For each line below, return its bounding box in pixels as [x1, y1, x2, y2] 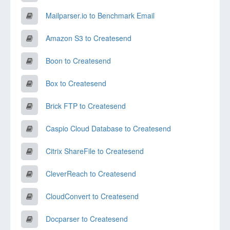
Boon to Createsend [46, 55, 111, 66]
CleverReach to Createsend [46, 168, 136, 179]
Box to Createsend [46, 78, 106, 88]
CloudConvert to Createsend [46, 191, 139, 201]
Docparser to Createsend [46, 214, 128, 224]
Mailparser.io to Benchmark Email [46, 10, 155, 21]
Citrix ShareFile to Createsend [46, 146, 144, 156]
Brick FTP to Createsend [46, 101, 126, 111]
